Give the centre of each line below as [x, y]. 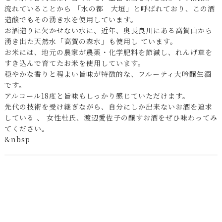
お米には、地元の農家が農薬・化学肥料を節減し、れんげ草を [108, 52]
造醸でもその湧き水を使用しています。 [71, 20]
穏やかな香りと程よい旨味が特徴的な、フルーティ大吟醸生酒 [108, 74]
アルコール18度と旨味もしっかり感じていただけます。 [97, 96]
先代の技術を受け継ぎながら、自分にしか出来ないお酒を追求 [108, 107]
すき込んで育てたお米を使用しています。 [75, 63]
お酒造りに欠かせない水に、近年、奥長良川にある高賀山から [108, 30]
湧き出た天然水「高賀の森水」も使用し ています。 [91, 41]
